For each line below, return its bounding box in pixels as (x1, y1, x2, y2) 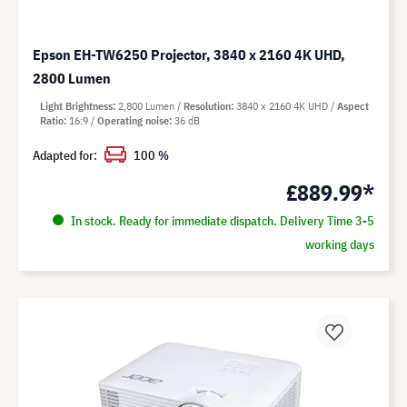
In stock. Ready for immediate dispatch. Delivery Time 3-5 (67, 213, 374, 230)
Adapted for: (33, 147, 97, 164)
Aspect (337, 99, 369, 114)
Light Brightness (40, 99, 113, 114)
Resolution (184, 99, 231, 114)
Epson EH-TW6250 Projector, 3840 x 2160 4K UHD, (33, 45, 346, 65)
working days (304, 236, 374, 253)
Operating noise (97, 114, 169, 128)
